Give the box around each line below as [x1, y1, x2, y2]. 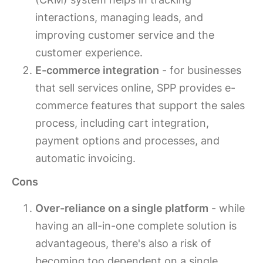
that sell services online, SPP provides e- [35, 82, 235, 95]
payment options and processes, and [35, 134, 220, 147]
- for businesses [159, 64, 241, 77]
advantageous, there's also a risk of [35, 237, 211, 250]
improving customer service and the [35, 29, 214, 42]
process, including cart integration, [35, 117, 209, 130]
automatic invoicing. [35, 152, 136, 165]
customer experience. [35, 46, 143, 59]
